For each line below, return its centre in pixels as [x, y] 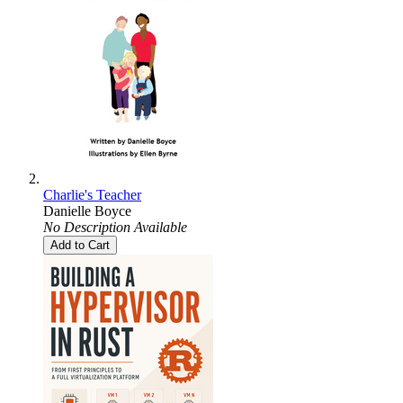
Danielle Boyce [87, 211]
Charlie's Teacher [92, 195]
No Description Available [115, 228]
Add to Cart [80, 246]
